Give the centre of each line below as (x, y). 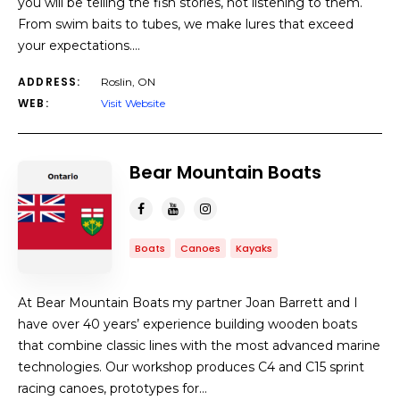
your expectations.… (79, 46)
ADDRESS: (50, 82)
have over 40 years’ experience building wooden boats (187, 324)
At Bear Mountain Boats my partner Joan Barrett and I (188, 303)
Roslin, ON (128, 82)
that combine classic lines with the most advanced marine (199, 346)
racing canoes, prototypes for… (112, 388)
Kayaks (254, 248)
